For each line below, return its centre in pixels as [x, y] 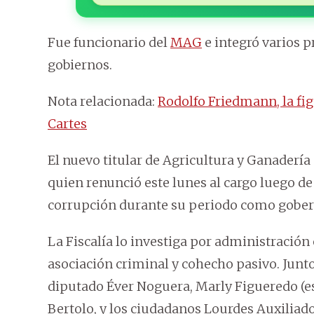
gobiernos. [80, 65]
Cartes [67, 124]
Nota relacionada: [103, 102]
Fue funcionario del [109, 43]
